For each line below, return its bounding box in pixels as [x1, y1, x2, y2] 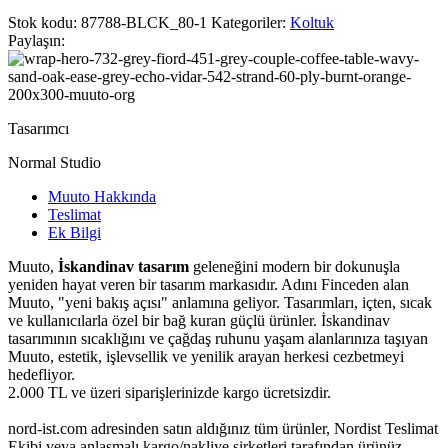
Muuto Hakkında [48, 188, 156, 205]
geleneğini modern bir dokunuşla [189, 258, 400, 275]
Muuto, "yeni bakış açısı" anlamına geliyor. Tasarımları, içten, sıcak [8, 294, 432, 311]
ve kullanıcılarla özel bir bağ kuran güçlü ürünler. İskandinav [8, 312, 390, 329]
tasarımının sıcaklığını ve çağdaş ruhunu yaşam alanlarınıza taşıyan [8, 330, 428, 347]
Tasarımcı [8, 120, 69, 137]
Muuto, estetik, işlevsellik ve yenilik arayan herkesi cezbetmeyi [8, 348, 404, 365]
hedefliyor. [8, 366, 75, 383]
